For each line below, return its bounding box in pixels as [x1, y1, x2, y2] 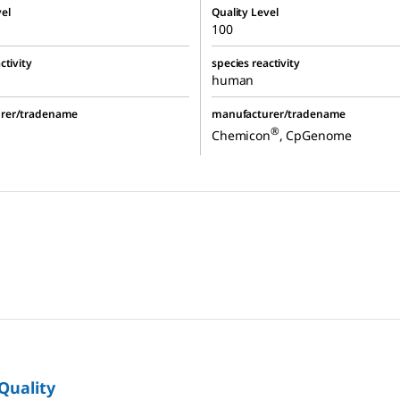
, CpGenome [279, 126, 352, 144]
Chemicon [212, 126, 271, 144]
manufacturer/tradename [212, 106, 346, 122]
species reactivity [212, 55, 300, 71]
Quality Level [212, 4, 279, 21]
